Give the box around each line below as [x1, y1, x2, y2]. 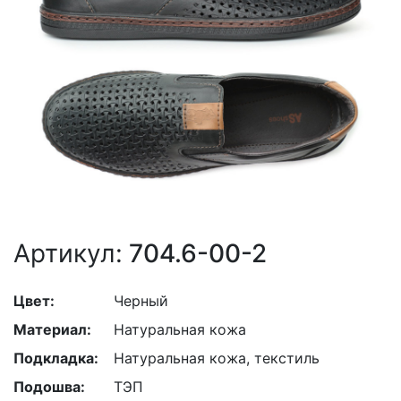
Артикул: [13, 238, 123, 269]
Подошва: [13, 378, 85, 396]
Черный [114, 292, 168, 310]
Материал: [13, 320, 91, 338]
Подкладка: [13, 349, 98, 367]
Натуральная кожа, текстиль [114, 349, 320, 367]
